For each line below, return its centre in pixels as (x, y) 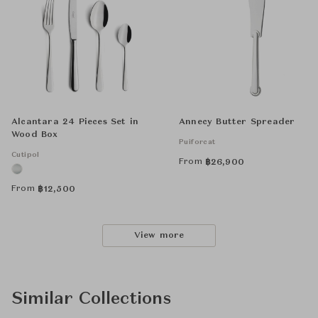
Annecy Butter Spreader (237, 122)
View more (159, 236)
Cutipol (26, 155)
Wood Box (35, 135)
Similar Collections (91, 300)
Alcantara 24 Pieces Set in (75, 122)
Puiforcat (197, 142)
